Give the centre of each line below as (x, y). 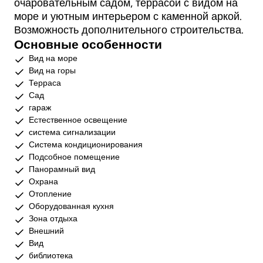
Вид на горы (53, 71)
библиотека (51, 256)
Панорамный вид (62, 169)
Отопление (50, 194)
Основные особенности (88, 45)
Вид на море (53, 58)
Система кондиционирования (86, 145)
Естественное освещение (78, 120)
